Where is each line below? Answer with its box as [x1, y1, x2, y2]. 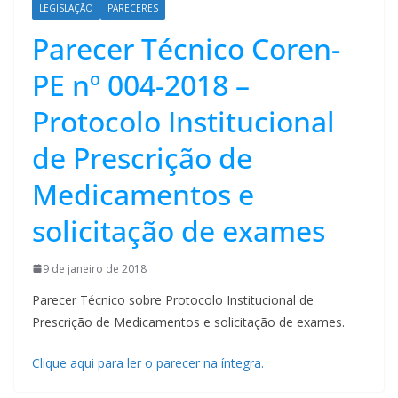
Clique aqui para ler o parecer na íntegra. [32, 354, 267, 371]
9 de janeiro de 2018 [43, 260, 147, 276]
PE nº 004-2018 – [32, 65, 250, 104]
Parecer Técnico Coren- [32, 28, 340, 68]
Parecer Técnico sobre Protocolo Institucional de [32, 291, 314, 308]
